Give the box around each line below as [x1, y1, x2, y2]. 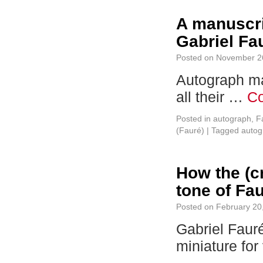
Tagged [211, 126, 239, 135]
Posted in [176, 114, 211, 123]
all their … [176, 89, 247, 105]
